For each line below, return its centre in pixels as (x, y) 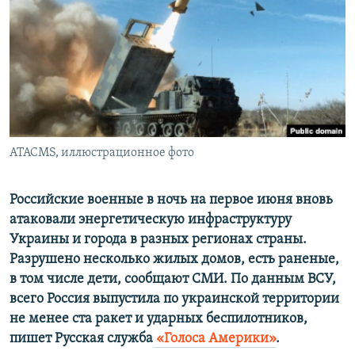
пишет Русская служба (81, 339)
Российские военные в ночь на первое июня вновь (171, 200)
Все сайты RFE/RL (81, 121)
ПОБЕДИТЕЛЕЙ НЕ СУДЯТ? (88, 15)
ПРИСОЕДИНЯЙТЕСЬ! (64, 13)
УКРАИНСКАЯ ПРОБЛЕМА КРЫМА (103, 100)
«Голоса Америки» (216, 339)
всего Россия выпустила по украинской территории (174, 300)
